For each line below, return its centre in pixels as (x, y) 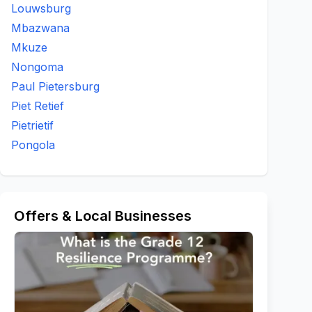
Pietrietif (32, 125)
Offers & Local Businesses (103, 216)
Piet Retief (38, 106)
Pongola (33, 145)
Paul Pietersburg (55, 86)
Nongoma (37, 67)
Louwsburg (41, 8)
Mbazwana (40, 28)
